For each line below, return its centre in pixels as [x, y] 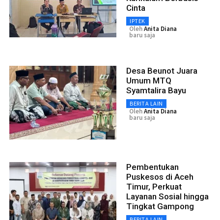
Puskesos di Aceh [160, 177]
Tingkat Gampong [160, 206]
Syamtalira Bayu [156, 90]
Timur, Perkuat [154, 186]
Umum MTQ [149, 80]
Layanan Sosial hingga [167, 196]
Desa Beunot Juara [162, 70]
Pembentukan [152, 167]
